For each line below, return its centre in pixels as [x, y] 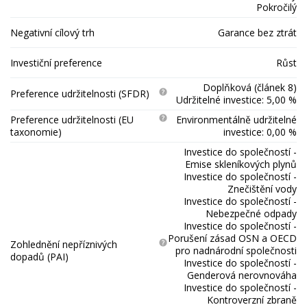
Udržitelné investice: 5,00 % [236, 100]
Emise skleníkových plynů [241, 164]
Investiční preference [56, 62]
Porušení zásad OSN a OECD [232, 238]
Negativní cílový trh [52, 32]
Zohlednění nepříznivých [64, 244]
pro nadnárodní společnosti [236, 250]
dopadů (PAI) [39, 257]
